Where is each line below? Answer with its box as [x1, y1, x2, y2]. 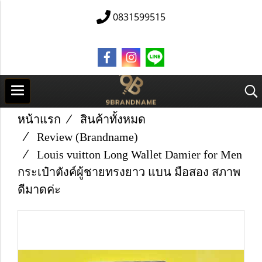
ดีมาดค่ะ [18, 183, 61, 196]
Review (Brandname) [37, 130, 138, 143]
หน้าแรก [18, 113, 61, 126]
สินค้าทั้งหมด [80, 113, 146, 126]
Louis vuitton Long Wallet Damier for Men [37, 148, 242, 161]
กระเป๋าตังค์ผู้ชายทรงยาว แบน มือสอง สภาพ [18, 166, 240, 178]
